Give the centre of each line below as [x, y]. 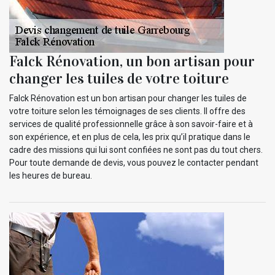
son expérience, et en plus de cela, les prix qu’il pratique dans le [130, 137]
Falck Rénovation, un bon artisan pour [132, 62]
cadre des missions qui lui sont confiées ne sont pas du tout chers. [136, 150]
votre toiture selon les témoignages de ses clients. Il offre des [127, 111]
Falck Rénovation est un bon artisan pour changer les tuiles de [128, 99]
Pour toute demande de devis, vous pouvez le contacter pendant [134, 163]
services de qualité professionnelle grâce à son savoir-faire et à [131, 124]
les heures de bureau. [51, 176]
